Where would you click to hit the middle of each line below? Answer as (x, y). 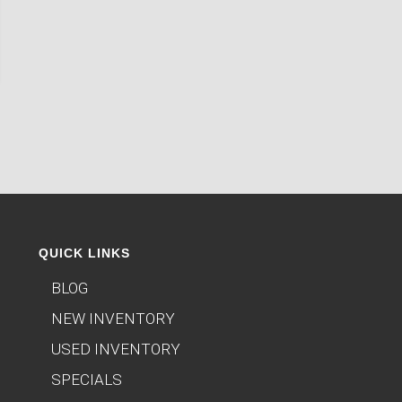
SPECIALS (86, 379)
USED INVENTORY (115, 349)
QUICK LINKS (84, 253)
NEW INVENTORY (113, 318)
